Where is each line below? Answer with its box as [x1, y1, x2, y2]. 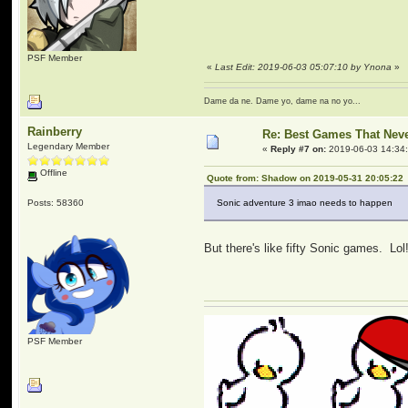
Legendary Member [27, 141, 110, 151]
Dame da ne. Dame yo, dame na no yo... [204, 96, 362, 106]
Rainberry [27, 125, 83, 138]
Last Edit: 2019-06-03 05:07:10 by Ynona [215, 62, 393, 72]
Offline [37, 168, 68, 178]
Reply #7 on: [270, 144, 327, 154]
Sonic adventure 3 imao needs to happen [217, 198, 393, 209]
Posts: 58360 [27, 197, 85, 208]
